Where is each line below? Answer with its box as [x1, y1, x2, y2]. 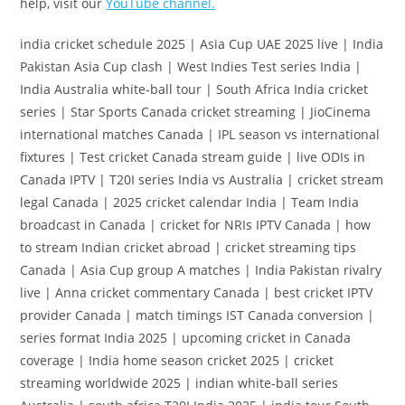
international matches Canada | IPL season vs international [20, 125, 381, 143]
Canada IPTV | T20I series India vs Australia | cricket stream [20, 170, 384, 188]
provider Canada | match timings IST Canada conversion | [20, 306, 375, 324]
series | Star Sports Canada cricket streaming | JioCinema [20, 102, 372, 120]
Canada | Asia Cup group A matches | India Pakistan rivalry [20, 260, 382, 278]
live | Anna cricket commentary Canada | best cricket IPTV [20, 283, 373, 301]
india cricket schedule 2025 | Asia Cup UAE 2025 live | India [20, 34, 384, 52]
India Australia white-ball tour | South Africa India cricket [20, 80, 369, 98]
